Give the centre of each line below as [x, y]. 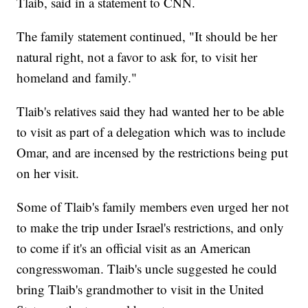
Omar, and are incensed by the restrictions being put [153, 153]
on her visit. [48, 173]
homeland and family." [77, 78]
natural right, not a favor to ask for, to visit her [137, 57]
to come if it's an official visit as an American [134, 248]
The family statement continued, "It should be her [147, 36]
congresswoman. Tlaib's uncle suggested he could [147, 269]
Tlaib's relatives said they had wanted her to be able [151, 111]
